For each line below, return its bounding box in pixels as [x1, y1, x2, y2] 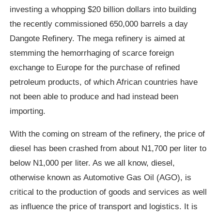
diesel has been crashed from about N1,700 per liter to [10, 144, 206, 154]
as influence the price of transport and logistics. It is [10, 202, 198, 212]
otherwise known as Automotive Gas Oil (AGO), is [10, 173, 191, 183]
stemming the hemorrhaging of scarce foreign [10, 48, 174, 58]
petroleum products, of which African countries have [10, 77, 198, 87]
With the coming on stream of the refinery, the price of [10, 129, 205, 139]
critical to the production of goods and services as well [10, 187, 207, 197]
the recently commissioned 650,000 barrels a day [10, 19, 188, 29]
